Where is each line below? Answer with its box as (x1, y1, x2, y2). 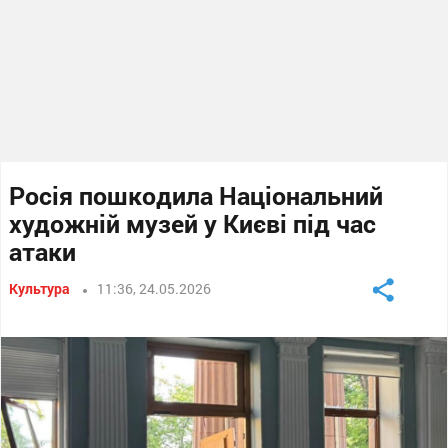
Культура (9, 279, 71, 298)
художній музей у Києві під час (9, 207, 377, 240)
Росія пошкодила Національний (9, 179, 384, 212)
